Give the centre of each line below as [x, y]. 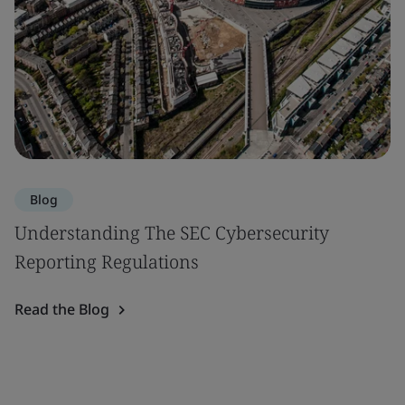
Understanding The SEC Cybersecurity [172, 233]
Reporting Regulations [107, 262]
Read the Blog [62, 309]
